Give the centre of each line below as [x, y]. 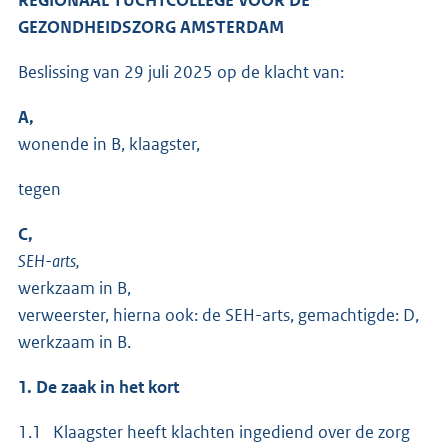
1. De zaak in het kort [98, 386]
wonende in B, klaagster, [109, 143]
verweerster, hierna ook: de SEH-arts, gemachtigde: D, [218, 314]
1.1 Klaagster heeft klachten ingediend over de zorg [214, 431]
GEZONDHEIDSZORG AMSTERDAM [151, 26]
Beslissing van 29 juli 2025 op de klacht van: [181, 71]
